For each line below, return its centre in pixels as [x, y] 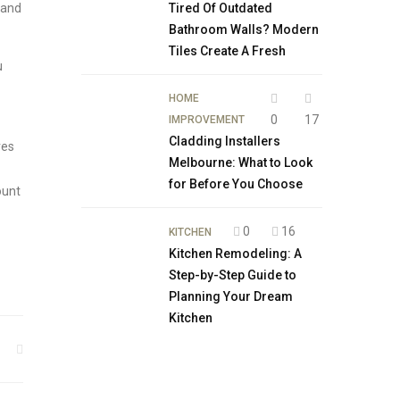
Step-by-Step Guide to [233, 275]
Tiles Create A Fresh [227, 51]
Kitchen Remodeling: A [235, 254]
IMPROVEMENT [207, 120]
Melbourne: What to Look [241, 162]
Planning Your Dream [231, 296]
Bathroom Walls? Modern [244, 29]
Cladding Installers [225, 141]
